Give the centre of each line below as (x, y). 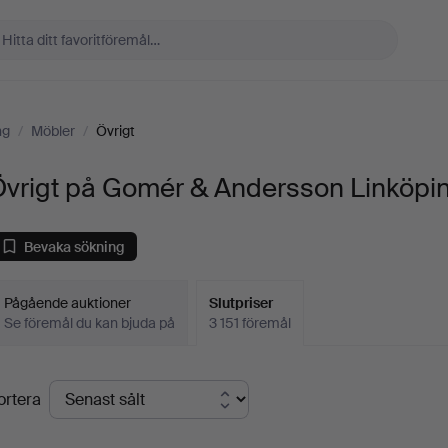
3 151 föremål (250, 323)
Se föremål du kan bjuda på (90, 323)
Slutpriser (241, 303)
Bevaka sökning (75, 246)
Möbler (53, 131)
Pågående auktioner (68, 303)
